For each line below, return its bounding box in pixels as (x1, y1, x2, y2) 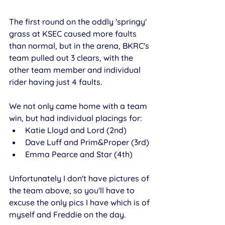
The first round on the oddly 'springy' (9, 16, 149, 27)
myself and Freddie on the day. (9, 209, 128, 219)
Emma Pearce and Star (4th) (25, 149, 135, 159)
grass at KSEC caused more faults (9, 28, 139, 39)
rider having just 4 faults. (9, 76, 104, 87)
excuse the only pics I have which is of (9, 197, 152, 207)
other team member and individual (9, 64, 143, 75)
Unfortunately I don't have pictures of (9, 173, 151, 183)
